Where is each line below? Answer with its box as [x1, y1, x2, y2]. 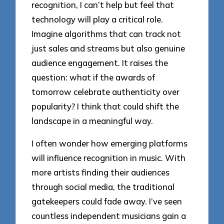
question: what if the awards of [31, 72, 155, 83]
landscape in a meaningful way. [31, 115, 153, 126]
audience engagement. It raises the [31, 57, 168, 68]
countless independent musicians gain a [31, 210, 186, 221]
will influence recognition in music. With [31, 152, 186, 163]
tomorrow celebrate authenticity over [31, 86, 180, 97]
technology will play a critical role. [31, 14, 163, 25]
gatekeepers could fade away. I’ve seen [31, 195, 182, 206]
